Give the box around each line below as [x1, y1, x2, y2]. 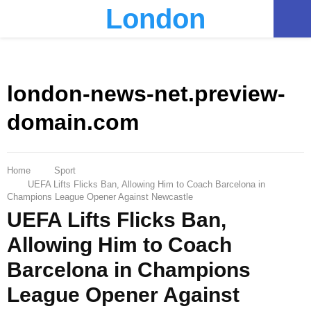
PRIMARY [18, 8, 94, 27]
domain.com [7, 110, 139, 135]
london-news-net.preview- [7, 81, 285, 107]
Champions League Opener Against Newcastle [7, 191, 193, 202]
